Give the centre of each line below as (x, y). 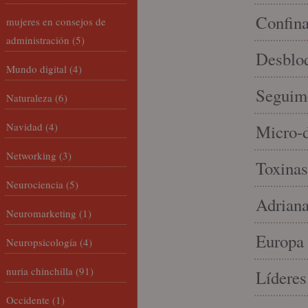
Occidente (28, 300)
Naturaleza (29, 98)
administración (38, 40)
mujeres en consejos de (56, 21)
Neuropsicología (42, 242)
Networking (31, 155)
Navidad (24, 126)
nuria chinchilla (40, 271)
